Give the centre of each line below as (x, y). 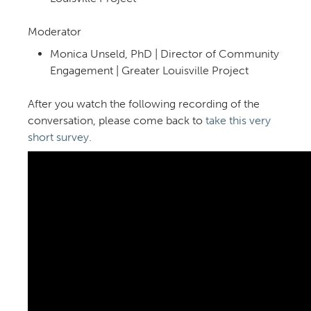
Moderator (54, 32)
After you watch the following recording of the (144, 104)
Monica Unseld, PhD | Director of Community (165, 54)
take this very (238, 121)
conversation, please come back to (117, 121)
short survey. (60, 137)
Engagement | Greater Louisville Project (149, 71)
